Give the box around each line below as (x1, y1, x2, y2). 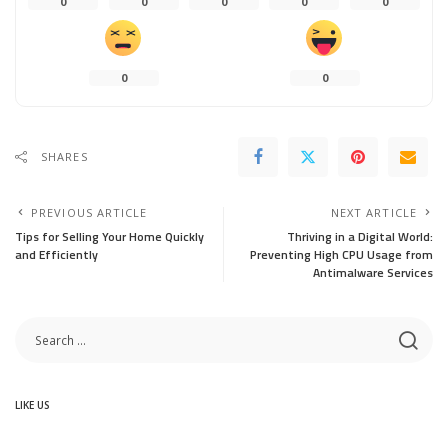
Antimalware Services (313, 263, 433, 282)
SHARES (41, 149, 88, 164)
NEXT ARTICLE (330, 205, 417, 220)
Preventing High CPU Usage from (250, 245, 433, 264)
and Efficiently (15, 245, 98, 264)
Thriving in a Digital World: (287, 227, 433, 246)
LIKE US (15, 398, 50, 412)
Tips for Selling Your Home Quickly (15, 227, 204, 246)
